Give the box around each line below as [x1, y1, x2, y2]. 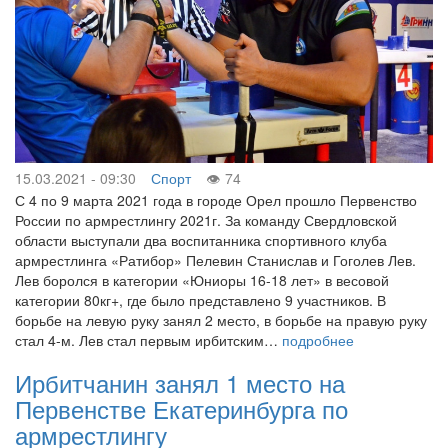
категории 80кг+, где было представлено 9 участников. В [15, 290, 386, 310]
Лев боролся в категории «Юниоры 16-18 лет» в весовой [15, 270, 389, 290]
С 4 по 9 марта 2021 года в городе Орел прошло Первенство [15, 190, 417, 210]
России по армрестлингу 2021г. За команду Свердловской [15, 210, 397, 230]
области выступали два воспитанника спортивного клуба [15, 230, 387, 250]
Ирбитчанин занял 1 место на [15, 365, 345, 400]
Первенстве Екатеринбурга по [15, 391, 348, 426]
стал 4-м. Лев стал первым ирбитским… [15, 330, 282, 350]
